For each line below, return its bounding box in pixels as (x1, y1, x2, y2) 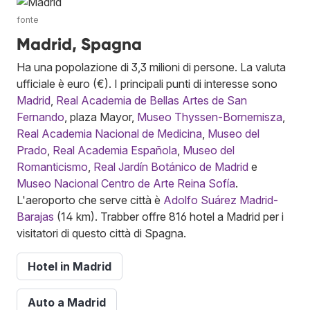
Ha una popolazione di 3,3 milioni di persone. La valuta (17, 60, 286, 74)
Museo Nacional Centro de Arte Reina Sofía (17, 176, 235, 190)
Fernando (17, 109, 64, 124)
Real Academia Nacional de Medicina (17, 126, 202, 140)
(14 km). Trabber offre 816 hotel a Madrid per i (54, 209, 284, 224)
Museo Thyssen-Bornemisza (137, 109, 282, 124)
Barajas (17, 209, 54, 224)
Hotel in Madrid (28, 259, 111, 273)
